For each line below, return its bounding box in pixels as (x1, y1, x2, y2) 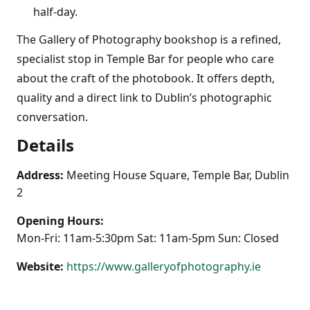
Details (17, 134, 74, 157)
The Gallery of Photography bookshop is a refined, (17, 32, 281, 48)
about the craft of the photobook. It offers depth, (17, 71, 275, 86)
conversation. (17, 109, 88, 125)
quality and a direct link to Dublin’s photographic (17, 90, 272, 106)
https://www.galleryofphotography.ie (66, 259, 261, 275)
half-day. (33, 4, 77, 20)
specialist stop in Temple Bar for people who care (17, 51, 274, 67)
